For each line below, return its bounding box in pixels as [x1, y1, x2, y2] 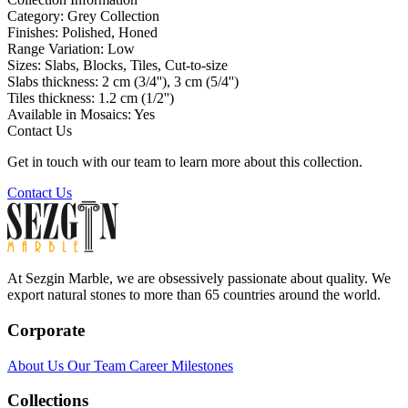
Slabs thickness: [7, 74, 102, 89]
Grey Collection [67, 8, 159, 24]
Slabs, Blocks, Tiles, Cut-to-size [45, 57, 228, 73]
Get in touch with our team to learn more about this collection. [7, 154, 362, 169]
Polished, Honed [62, 25, 158, 40]
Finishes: [7, 25, 62, 40]
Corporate [7, 320, 85, 340]
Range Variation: [7, 41, 107, 56]
